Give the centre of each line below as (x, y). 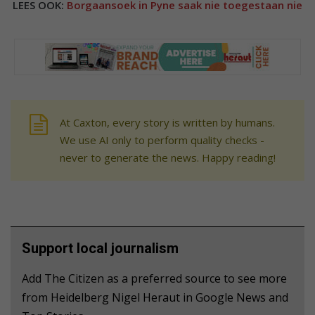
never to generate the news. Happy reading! (168, 157)
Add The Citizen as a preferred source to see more (154, 278)
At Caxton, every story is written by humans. (167, 122)
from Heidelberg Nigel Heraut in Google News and (155, 297)
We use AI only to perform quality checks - (162, 140)
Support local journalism (100, 248)
